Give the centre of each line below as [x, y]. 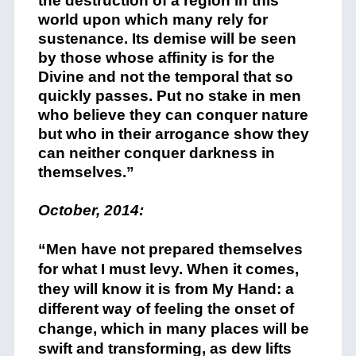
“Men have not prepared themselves [170, 249]
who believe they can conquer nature [173, 115]
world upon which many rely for [153, 19]
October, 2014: [91, 210]
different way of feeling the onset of [166, 309]
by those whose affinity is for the [156, 58]
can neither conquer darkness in [156, 153]
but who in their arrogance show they [173, 134]
